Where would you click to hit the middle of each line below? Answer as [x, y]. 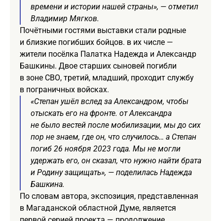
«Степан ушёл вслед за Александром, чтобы [110, 101]
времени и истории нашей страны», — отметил [114, 6]
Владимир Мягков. [65, 18]
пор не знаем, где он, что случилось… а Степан [113, 137]
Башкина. [48, 184]
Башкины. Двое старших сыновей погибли [98, 66]
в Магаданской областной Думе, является [98, 208]
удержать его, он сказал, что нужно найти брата [116, 160]
